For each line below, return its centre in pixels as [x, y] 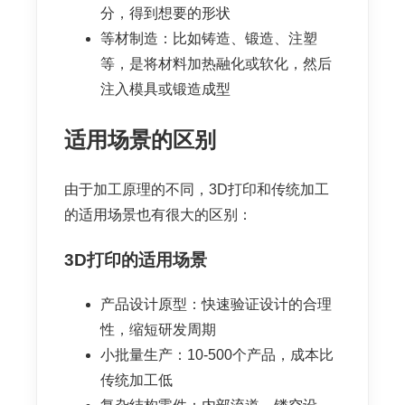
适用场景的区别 [140, 139]
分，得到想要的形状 [165, 14]
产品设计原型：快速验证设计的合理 [216, 304]
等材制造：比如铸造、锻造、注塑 [209, 39]
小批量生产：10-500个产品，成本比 [217, 354]
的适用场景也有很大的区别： [158, 214]
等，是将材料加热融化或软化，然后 [216, 64]
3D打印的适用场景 [136, 260]
